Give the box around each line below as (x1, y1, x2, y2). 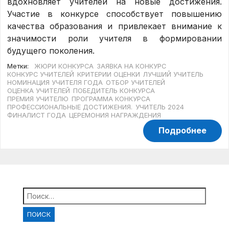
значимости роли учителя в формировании (7, 33, 222, 44)
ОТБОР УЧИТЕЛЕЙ (106, 78, 166, 86)
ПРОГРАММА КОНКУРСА (72, 95, 151, 103)
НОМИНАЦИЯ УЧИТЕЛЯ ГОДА (7, 78, 103, 86)
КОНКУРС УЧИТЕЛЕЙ (7, 70, 75, 78)
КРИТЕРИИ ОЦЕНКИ (77, 70, 141, 78)
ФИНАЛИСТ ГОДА (7, 111, 66, 119)
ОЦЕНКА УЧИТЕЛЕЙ (7, 86, 71, 95)
